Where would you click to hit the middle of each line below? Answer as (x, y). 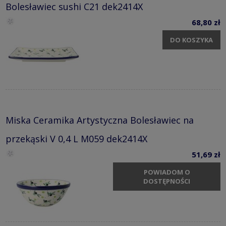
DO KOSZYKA (191, 40)
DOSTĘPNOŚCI (167, 181)
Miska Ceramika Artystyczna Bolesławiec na (100, 120)
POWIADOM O (167, 172)
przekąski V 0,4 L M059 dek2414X (76, 138)
